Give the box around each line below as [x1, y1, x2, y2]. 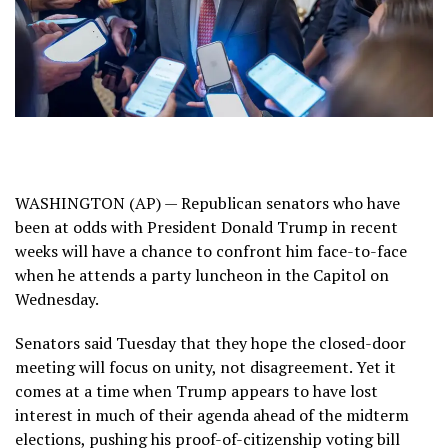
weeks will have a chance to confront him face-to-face [15, 239, 407, 262]
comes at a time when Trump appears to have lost [15, 379, 378, 402]
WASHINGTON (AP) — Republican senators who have [15, 191, 400, 214]
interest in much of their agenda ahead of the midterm [15, 403, 409, 426]
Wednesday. [15, 287, 99, 310]
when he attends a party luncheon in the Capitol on [15, 263, 389, 286]
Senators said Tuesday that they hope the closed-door [15, 331, 406, 354]
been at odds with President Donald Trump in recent [15, 215, 398, 238]
